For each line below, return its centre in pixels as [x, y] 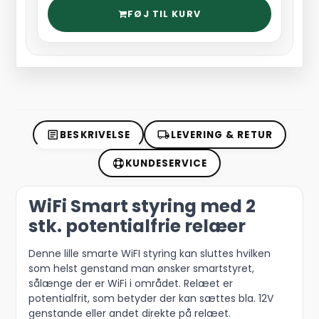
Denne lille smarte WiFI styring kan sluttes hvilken [150, 253]
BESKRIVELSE [95, 135]
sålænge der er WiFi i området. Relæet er [131, 283]
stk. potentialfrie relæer [137, 226]
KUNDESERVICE [166, 163]
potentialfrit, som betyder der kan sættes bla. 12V [151, 298]
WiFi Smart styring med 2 [142, 206]
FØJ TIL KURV [164, 14]
